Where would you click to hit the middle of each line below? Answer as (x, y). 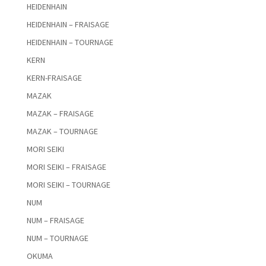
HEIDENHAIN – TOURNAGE (70, 42)
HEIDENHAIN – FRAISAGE (68, 25)
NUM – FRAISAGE (55, 221)
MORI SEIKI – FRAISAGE (66, 167)
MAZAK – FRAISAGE (60, 114)
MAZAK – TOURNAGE (62, 132)
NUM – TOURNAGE (57, 238)
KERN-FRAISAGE (54, 78)
